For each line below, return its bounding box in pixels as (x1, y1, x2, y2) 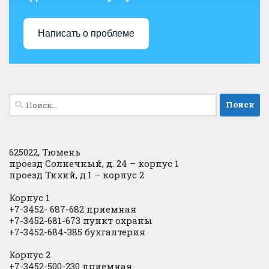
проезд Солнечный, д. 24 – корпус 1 (9, 157, 179, 169)
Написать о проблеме (38, 28, 134, 39)
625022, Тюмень (9, 145, 80, 158)
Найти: (8, 94, 43, 106)
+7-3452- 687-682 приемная (9, 202, 139, 215)
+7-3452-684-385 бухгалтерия (9, 225, 145, 238)
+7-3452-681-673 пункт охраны (9, 214, 153, 226)
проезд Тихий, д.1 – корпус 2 (9, 168, 144, 181)
